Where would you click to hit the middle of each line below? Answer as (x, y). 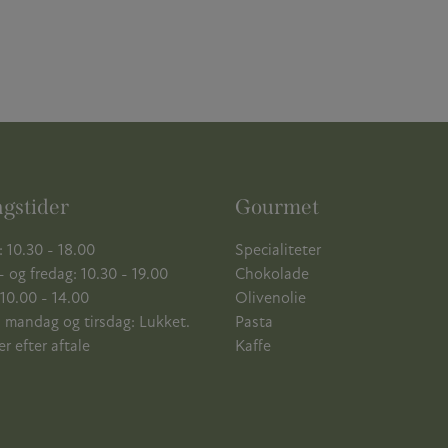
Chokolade (272, 274)
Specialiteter (278, 250)
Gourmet (277, 207)
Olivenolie (271, 298)
